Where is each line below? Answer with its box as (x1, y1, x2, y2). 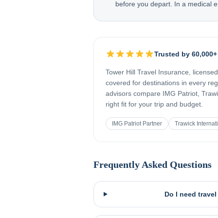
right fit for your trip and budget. (106, 100, 203, 108)
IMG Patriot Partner (112, 120, 162, 127)
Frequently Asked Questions (93, 159, 212, 170)
